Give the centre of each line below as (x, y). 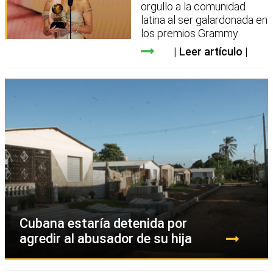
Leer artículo (211, 51)
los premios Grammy (190, 33)
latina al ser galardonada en (204, 19)
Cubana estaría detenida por (103, 223)
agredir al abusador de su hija (106, 238)
